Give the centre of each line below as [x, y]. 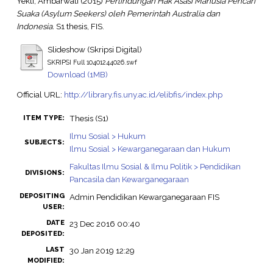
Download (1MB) [77, 74]
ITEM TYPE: [44, 118]
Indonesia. [35, 27]
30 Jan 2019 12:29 [102, 250]
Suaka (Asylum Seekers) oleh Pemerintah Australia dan [118, 14]
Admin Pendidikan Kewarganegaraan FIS [144, 197]
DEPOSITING [42, 196]
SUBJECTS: [44, 142]
